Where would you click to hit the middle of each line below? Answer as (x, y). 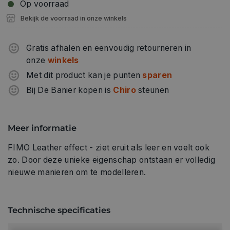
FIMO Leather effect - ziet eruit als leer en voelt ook (109, 147)
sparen (157, 75)
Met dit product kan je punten (84, 75)
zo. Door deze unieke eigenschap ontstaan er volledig (112, 160)
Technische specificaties (59, 210)
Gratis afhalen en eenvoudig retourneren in (109, 48)
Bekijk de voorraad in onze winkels (74, 18)
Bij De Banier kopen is (70, 90)
